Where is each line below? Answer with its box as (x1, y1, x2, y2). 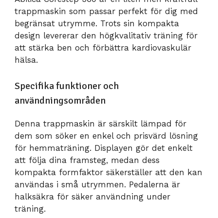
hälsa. (15, 55, 38, 65)
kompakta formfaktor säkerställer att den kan (15, 167, 202, 177)
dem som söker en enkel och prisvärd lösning (15, 130, 198, 141)
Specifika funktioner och (15, 79, 119, 92)
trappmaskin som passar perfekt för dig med (15, 6, 198, 17)
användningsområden (15, 94, 106, 107)
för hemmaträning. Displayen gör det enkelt (15, 143, 193, 153)
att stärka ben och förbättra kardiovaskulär (15, 43, 191, 53)
